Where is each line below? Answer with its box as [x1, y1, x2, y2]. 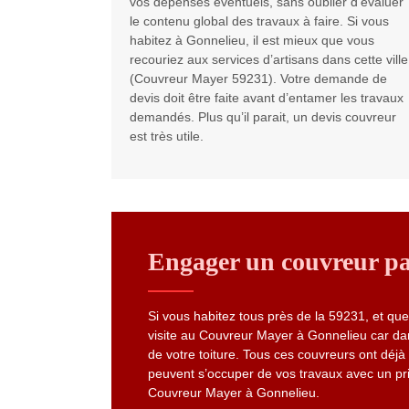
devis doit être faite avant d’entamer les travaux [130, 90, 404, 106]
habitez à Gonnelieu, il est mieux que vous [130, 33, 374, 48]
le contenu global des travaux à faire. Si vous [130, 14, 389, 29]
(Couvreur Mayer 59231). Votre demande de [130, 71, 387, 87]
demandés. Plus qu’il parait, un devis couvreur [130, 110, 396, 125]
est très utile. [130, 129, 204, 144]
